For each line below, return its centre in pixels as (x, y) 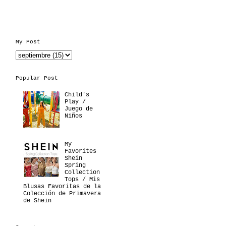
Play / (75, 102)
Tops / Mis (82, 179)
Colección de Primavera (62, 193)
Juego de (78, 109)
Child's (77, 95)
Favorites (80, 151)
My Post (28, 42)
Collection (82, 172)
